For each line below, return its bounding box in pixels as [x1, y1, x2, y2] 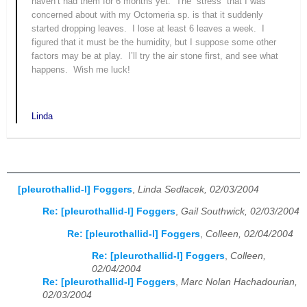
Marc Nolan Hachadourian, [181, 277, 297, 288]
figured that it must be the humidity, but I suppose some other [32, 37, 277, 48]
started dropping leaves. [32, 23, 127, 34]
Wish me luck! [73, 64, 131, 75]
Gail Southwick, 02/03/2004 [181, 206, 299, 217]
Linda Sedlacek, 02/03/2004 [138, 184, 259, 195]
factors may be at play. [32, 51, 126, 62]
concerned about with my [32, 10, 134, 21]
